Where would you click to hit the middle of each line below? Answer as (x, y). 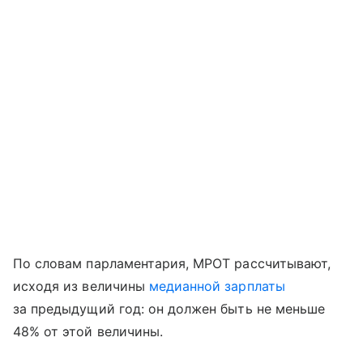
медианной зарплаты (217, 286)
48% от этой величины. (88, 331)
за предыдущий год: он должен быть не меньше (169, 308)
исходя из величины (81, 286)
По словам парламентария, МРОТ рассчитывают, (172, 263)
